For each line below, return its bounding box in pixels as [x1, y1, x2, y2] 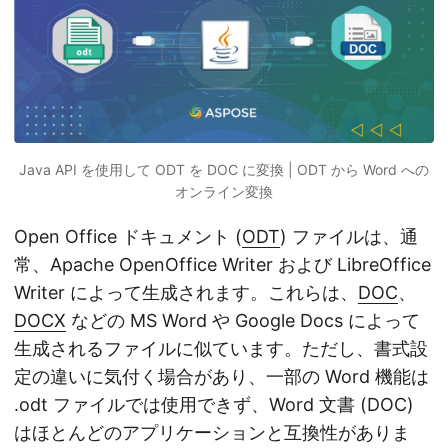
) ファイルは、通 [280, 225, 418, 247]
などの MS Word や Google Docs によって [66, 309, 420, 331]
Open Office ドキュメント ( [14, 225, 242, 247]
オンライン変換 [175, 182, 273, 200]
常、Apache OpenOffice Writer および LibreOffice [14, 253, 431, 275]
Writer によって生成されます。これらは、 [14, 281, 358, 303]
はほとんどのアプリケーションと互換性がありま [14, 421, 410, 443]
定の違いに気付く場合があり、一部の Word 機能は [14, 365, 429, 387]
